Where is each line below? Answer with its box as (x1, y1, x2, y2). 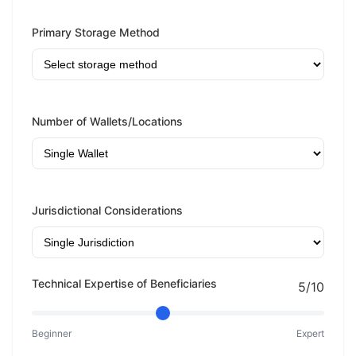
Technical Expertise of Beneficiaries (32, 277, 217, 290)
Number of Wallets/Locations (32, 114, 183, 128)
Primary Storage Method (32, 25, 160, 39)
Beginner (32, 327, 72, 339)
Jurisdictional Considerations (32, 203, 183, 217)
